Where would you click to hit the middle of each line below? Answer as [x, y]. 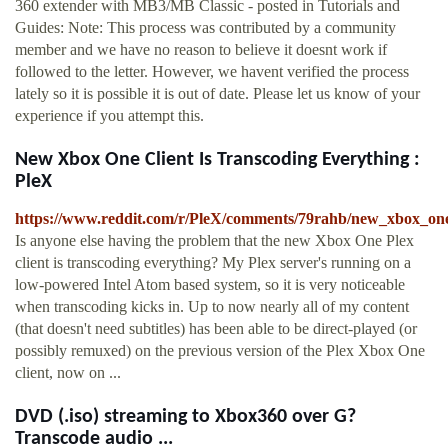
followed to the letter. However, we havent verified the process [212, 72]
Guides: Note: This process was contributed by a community [205, 28]
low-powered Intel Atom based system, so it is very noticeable [210, 285]
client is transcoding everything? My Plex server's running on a [213, 263]
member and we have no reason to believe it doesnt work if [201, 50]
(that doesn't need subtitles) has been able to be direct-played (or [216, 329]
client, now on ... [68, 373]
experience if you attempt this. [109, 116]
